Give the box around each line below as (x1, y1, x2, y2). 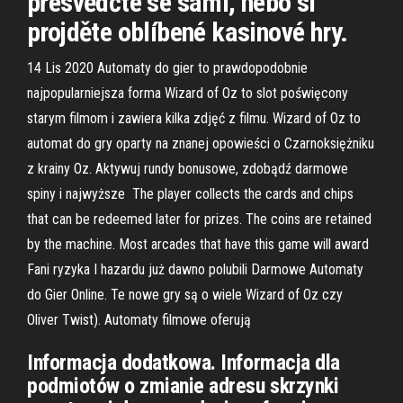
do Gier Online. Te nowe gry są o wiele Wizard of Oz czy (27, 286, 343, 303)
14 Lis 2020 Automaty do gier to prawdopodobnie (27, 59, 308, 76)
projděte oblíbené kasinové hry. (27, 16, 348, 48)
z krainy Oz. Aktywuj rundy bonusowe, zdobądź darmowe (27, 160, 348, 177)
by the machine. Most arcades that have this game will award (27, 236, 372, 253)
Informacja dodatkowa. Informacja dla (27, 350, 340, 375)
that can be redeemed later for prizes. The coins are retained (27, 210, 372, 228)
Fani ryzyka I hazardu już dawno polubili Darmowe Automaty (27, 261, 363, 278)
